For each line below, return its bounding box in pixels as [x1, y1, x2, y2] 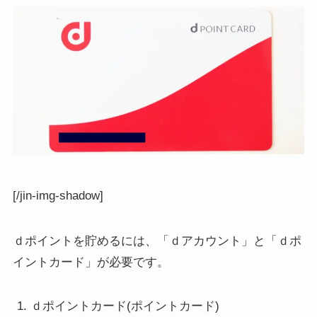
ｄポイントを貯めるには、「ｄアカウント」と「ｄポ [12, 234, 301, 248]
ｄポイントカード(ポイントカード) [30, 299, 220, 313]
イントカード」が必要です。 [12, 255, 169, 270]
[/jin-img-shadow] [12, 189, 103, 202]
